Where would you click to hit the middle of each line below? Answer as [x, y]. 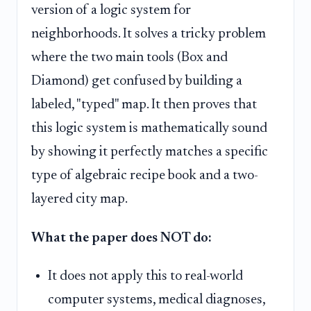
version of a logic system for [111, 11]
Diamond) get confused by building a [137, 82]
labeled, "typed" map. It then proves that [144, 105]
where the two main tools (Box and [129, 58]
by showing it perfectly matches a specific [150, 152]
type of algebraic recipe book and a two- [145, 176]
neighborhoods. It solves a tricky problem [149, 34]
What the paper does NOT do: [121, 238]
